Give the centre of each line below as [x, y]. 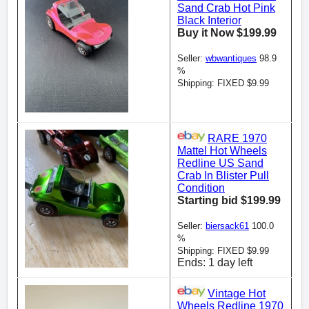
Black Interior [209, 20]
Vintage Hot [237, 293]
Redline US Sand [220, 163]
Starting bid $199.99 [229, 200]
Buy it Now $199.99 [227, 33]
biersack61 [227, 226]
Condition [201, 188]
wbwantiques [231, 58]
